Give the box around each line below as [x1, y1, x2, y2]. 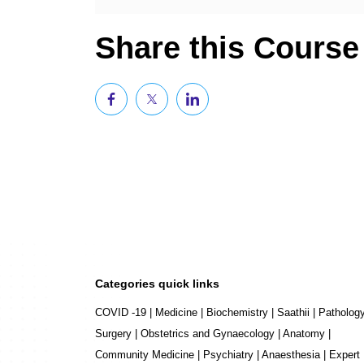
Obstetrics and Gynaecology [141, 327, 275, 340]
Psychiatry [203, 349, 253, 361]
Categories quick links [95, 277, 219, 290]
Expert [329, 349, 360, 361]
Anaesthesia [262, 349, 320, 361]
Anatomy [283, 327, 325, 340]
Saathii [277, 306, 310, 318]
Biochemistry [206, 306, 268, 318]
